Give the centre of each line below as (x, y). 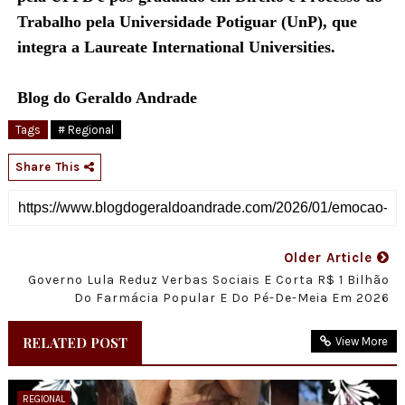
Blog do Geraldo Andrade (107, 97)
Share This (49, 166)
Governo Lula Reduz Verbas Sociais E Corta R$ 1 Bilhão (209, 279)
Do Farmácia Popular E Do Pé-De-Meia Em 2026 (232, 297)
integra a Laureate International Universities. (176, 47)
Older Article (331, 257)
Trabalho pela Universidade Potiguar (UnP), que (187, 21)
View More (362, 341)
